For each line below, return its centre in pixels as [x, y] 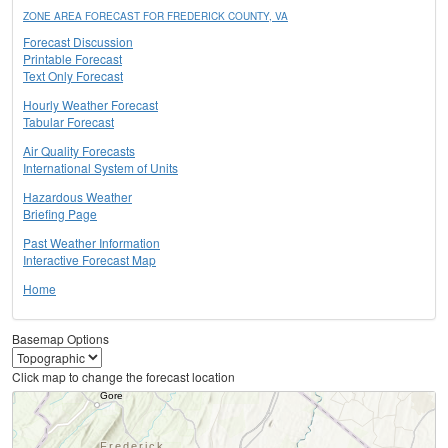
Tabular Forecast [68, 122]
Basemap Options [60, 339]
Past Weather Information [91, 243]
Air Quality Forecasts [79, 151]
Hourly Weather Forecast [90, 105]
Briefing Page [60, 214]
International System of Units [100, 168]
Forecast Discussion [78, 42]
